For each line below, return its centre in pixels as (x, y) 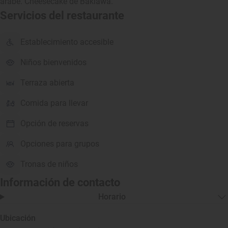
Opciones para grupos (60, 144)
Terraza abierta (47, 83)
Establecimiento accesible (67, 42)
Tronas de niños (49, 164)
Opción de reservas (54, 123)
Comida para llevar (54, 103)
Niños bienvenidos (53, 62)
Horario (112, 197)
